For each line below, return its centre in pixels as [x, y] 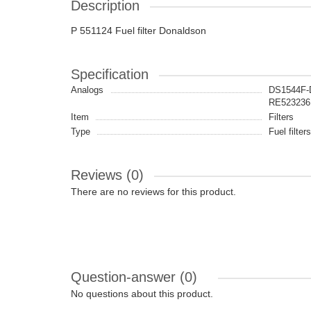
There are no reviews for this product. [153, 192]
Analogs [87, 90]
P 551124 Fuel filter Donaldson [138, 31]
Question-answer [125, 277]
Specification [110, 74]
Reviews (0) [107, 175]
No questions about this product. [142, 294]
